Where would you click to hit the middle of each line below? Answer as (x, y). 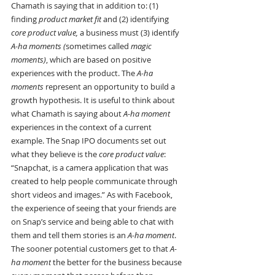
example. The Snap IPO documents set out (90, 141)
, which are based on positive (99, 60)
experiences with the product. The (74, 73)
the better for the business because (117, 262)
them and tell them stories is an (69, 235)
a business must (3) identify (130, 33)
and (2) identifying (136, 19)
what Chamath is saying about (67, 114)
